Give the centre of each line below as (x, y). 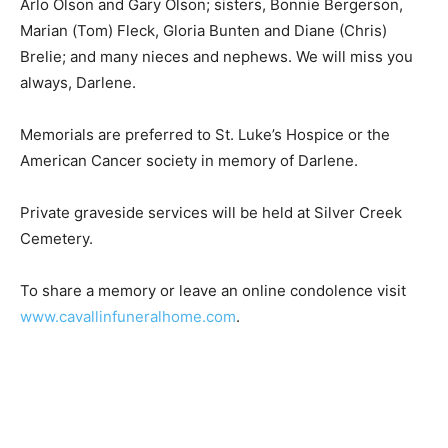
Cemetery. (56, 217)
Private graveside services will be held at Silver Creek (211, 191)
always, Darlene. (78, 61)
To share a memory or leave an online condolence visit (213, 269)
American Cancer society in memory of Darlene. (189, 139)
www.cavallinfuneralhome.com (128, 295)
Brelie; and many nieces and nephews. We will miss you (216, 35)
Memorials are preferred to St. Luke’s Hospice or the (205, 113)
